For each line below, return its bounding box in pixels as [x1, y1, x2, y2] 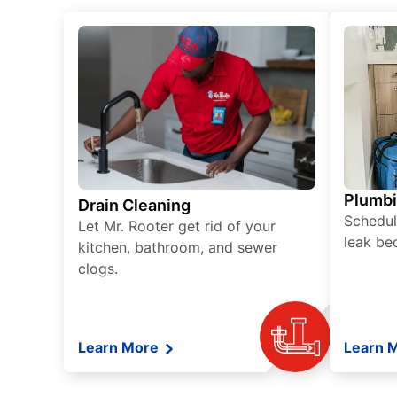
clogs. [78, 260, 118, 278]
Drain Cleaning [78, 196, 191, 215]
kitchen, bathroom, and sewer [78, 238, 277, 257]
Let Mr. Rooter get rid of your [78, 217, 276, 236]
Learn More [78, 339, 162, 357]
